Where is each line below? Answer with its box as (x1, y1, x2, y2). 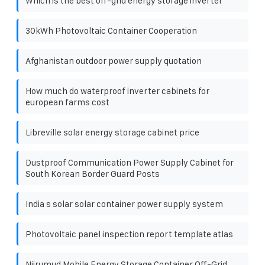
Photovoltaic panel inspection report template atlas (25, 228, 233, 239)
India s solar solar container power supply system (25, 198, 223, 209)
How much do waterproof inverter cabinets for (25, 85, 209, 96)
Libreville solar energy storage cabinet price (25, 127, 199, 137)
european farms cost (25, 96, 109, 107)
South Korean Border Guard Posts (25, 168, 160, 179)
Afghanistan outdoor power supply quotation (25, 55, 202, 66)
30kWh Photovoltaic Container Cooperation (25, 25, 197, 35)
